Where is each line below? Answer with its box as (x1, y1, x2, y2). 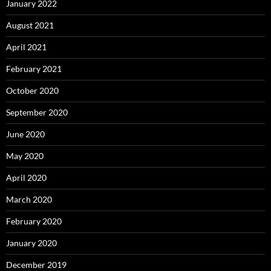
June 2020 (6, 129, 45, 140)
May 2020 (6, 151, 44, 162)
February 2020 (6, 216, 62, 227)
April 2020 (6, 172, 47, 183)
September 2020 (6, 107, 68, 118)
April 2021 (6, 42, 47, 53)
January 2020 (6, 238, 57, 249)
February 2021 (6, 64, 62, 74)
